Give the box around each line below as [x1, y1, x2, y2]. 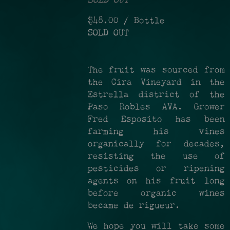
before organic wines [87, 189, 225, 198]
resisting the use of [87, 152, 225, 161]
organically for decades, [87, 140, 225, 148]
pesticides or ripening [87, 165, 225, 173]
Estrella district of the [87, 91, 225, 99]
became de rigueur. [87, 202, 180, 210]
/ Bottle [123, 17, 165, 25]
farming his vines [87, 128, 225, 136]
